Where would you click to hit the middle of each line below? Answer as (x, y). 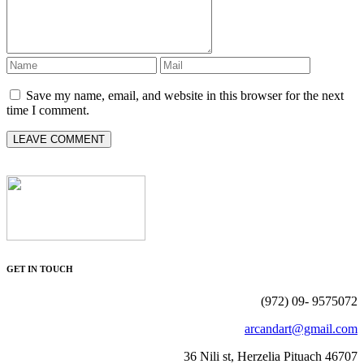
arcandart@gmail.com (301, 328)
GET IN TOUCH (40, 269)
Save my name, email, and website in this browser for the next (185, 95)
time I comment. (48, 110)
